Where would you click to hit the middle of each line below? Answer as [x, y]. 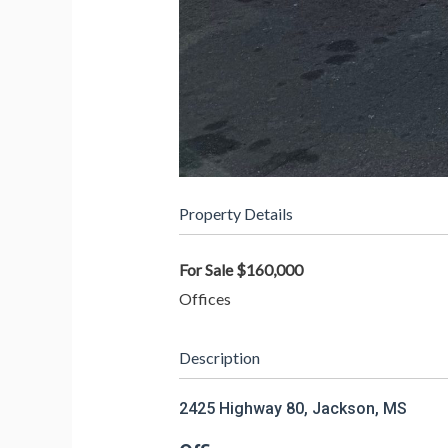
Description [219, 358]
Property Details [235, 214]
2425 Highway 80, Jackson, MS [292, 409]
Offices [204, 299]
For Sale [205, 270]
